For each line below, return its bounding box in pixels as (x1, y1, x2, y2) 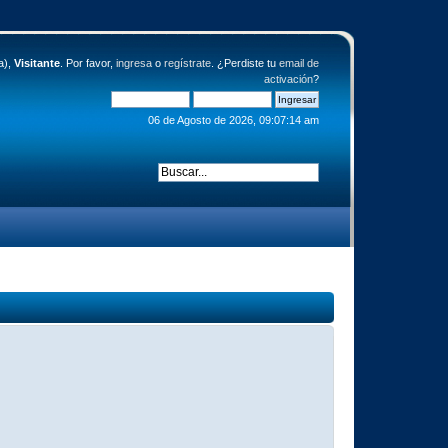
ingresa (115, 57, 152, 69)
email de (278, 57, 319, 69)
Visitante (13, 57, 60, 69)
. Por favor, (59, 57, 116, 69)
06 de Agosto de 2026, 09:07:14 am (147, 114, 319, 126)
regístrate (163, 57, 211, 69)
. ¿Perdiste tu (210, 57, 279, 69)
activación (263, 73, 313, 85)
